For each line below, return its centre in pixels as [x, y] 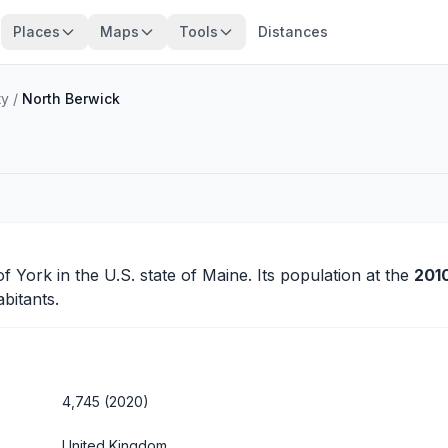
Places [36, 31]
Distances [292, 31]
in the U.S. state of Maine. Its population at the [233, 275]
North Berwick [71, 98]
